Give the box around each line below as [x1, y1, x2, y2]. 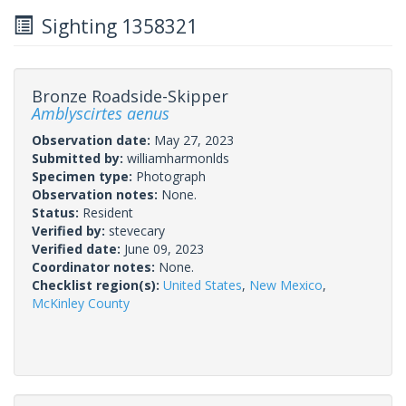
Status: [32, 203, 82, 221]
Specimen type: [32, 167, 136, 185]
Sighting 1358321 [33, 13, 198, 39]
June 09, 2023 [124, 239, 204, 257]
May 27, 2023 [154, 130, 234, 149]
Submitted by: [32, 149, 127, 167]
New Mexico [249, 275, 323, 294]
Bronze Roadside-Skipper [32, 84, 228, 107]
